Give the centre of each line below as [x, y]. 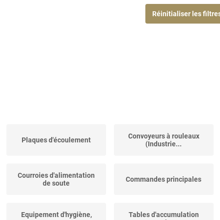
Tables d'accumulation [164, 215]
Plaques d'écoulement [56, 140]
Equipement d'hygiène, [56, 215]
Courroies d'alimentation [56, 176]
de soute [56, 183]
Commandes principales [164, 179]
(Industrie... [164, 144]
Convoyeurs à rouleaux [164, 136]
